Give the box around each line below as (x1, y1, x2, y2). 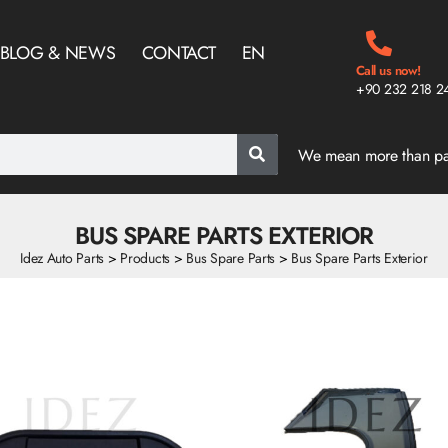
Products (120, 248, 171, 268)
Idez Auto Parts (20, 248, 104, 268)
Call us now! (355, 61, 421, 80)
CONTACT (141, 40, 216, 66)
